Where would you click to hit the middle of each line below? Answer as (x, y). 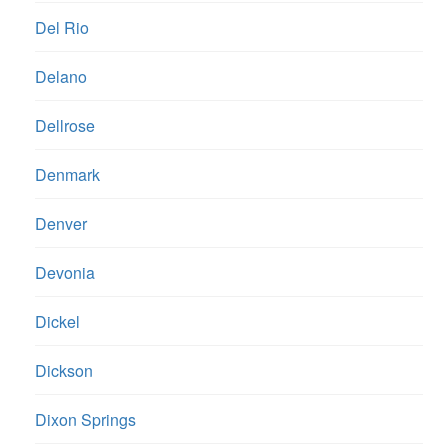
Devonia (65, 273)
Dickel (57, 322)
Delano (61, 77)
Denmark (67, 175)
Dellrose (65, 126)
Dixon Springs (85, 420)
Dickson (64, 371)
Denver (61, 224)
